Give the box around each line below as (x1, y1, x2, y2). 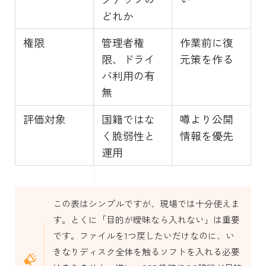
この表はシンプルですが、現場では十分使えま (52, 197, 240, 210)
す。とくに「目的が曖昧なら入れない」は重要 (52, 213, 240, 226)
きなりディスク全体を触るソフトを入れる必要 (52, 245, 240, 258)
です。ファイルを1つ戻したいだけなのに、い (52, 229, 235, 242)
